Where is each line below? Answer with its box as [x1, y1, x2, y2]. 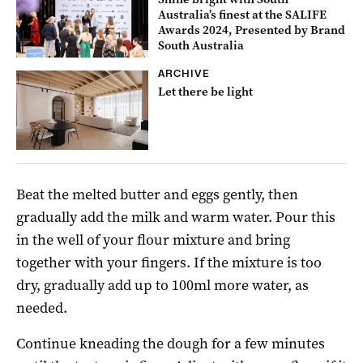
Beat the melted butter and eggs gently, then [16, 184, 298, 204]
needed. [16, 297, 67, 318]
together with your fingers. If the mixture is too [16, 252, 322, 272]
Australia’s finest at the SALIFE [158, 6, 327, 23]
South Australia [158, 36, 245, 53]
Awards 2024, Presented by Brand [158, 21, 346, 38]
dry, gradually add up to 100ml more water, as [16, 275, 309, 295]
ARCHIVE [158, 66, 211, 79]
